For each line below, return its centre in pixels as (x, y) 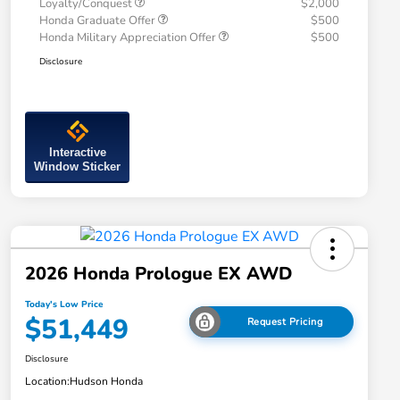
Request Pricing (285, 321)
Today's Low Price (64, 305)
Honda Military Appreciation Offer (129, 38)
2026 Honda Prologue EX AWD (158, 274)
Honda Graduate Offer (99, 21)
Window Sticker (77, 167)
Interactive (77, 153)
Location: (47, 382)
